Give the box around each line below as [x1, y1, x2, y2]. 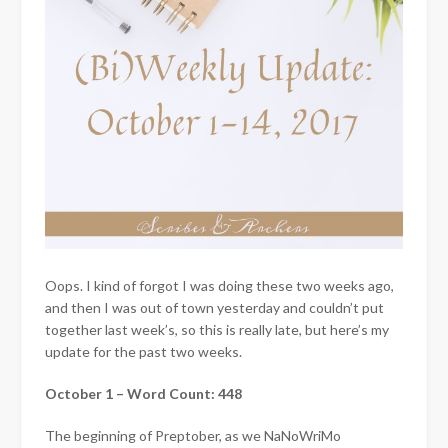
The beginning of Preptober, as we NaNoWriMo [45, 426, 341, 444]
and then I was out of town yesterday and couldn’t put [45, 298, 384, 316]
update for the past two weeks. [45, 342, 242, 360]
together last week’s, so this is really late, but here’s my [45, 320, 389, 338]
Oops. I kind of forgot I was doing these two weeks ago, [45, 276, 394, 294]
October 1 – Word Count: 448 [45, 384, 242, 402]
